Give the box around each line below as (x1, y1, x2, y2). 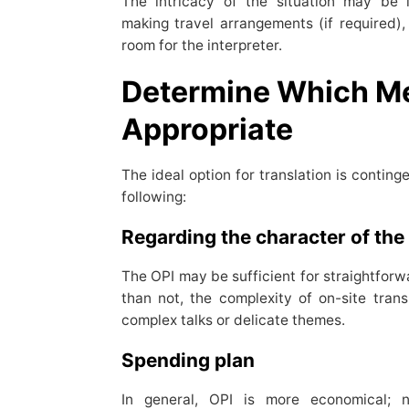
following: (121, 188, 186, 206)
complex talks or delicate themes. (121, 311, 349, 330)
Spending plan (121, 349, 259, 372)
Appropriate (121, 111, 293, 148)
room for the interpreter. (121, 37, 286, 55)
